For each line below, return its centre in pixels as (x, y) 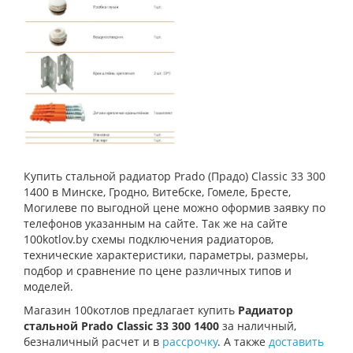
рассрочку (190, 342)
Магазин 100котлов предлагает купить (131, 310)
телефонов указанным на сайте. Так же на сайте (156, 224)
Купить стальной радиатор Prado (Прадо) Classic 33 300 (175, 176)
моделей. (48, 287)
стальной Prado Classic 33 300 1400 (121, 326)
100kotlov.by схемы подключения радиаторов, (149, 240)
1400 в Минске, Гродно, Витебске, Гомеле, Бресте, (157, 192)
